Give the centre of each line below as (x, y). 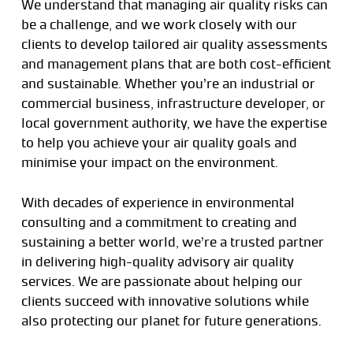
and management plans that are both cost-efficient (176, 64)
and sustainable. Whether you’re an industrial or (168, 84)
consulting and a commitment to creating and (159, 222)
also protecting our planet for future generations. (171, 320)
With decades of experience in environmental (158, 202)
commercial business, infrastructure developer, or (173, 104)
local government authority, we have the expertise (174, 123)
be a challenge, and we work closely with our (159, 25)
